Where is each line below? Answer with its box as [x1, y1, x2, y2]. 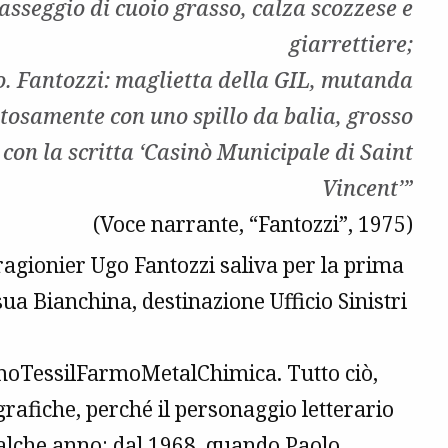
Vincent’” [322, 174, 413, 203]
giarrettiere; [289, 30, 413, 59]
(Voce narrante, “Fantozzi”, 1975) [93, 210, 413, 239]
